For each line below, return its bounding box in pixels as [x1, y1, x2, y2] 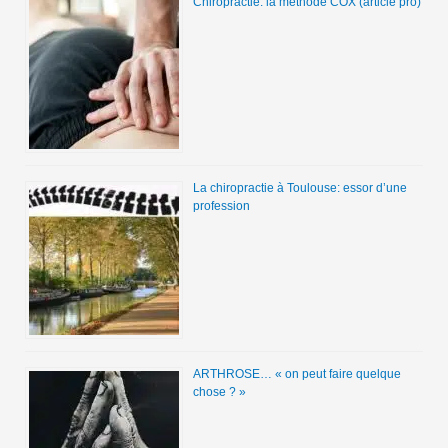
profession [192, 199, 250, 214]
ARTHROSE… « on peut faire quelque [192, 367, 401, 382]
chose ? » [192, 385, 246, 400]
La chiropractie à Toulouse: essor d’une [192, 181, 407, 196]
